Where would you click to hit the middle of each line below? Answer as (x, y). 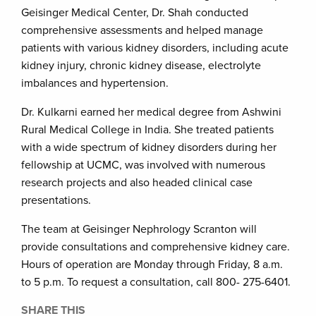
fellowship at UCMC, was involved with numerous (143, 165)
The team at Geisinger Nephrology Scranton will (139, 229)
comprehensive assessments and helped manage (142, 30)
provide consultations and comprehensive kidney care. (156, 247)
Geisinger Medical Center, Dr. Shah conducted (135, 13)
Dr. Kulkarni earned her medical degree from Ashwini (151, 112)
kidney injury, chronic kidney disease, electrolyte (141, 66)
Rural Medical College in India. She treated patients (147, 130)
